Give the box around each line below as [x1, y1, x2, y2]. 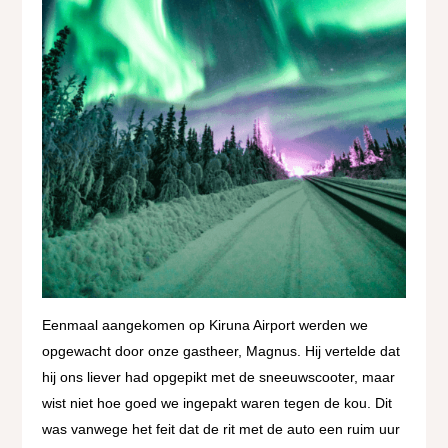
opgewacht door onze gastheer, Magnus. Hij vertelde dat [42, 342, 401, 359]
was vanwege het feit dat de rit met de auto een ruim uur [42, 420, 401, 437]
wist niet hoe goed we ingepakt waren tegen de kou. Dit [42, 394, 393, 411]
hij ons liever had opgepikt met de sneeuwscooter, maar [42, 368, 396, 385]
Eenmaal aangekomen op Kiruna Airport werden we [42, 316, 369, 333]
